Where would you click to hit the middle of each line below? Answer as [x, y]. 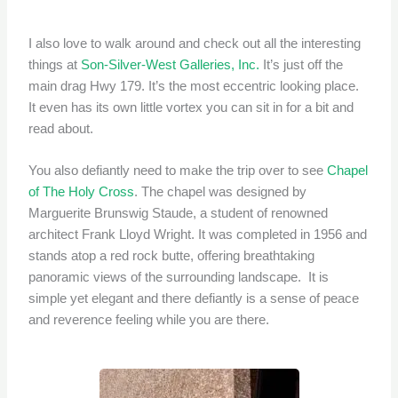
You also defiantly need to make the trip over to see [178, 170]
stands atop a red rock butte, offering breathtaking [172, 255]
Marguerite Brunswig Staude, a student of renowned [179, 213]
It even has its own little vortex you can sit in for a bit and [191, 107]
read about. [63, 128]
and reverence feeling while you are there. [149, 319]
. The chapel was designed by [221, 191]
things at [55, 64]
